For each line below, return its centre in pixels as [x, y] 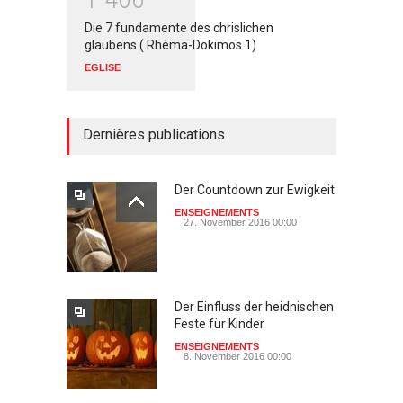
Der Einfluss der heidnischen [254, 307]
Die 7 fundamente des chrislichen [179, 28]
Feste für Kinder [221, 324]
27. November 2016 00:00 [240, 223]
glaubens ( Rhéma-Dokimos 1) [170, 45]
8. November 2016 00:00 [237, 357]
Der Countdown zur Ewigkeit [255, 190]
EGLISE [103, 68]
